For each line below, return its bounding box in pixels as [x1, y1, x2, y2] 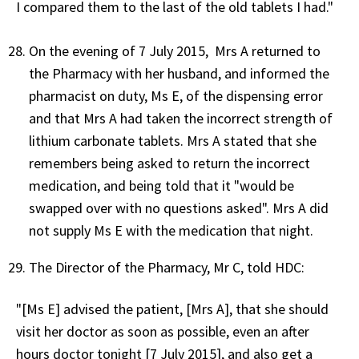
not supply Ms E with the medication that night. [29, 220, 320, 240]
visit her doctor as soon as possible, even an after [16, 321, 309, 341]
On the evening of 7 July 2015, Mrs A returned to [29, 41, 321, 60]
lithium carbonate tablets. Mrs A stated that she [29, 131, 317, 150]
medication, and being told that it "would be [29, 175, 294, 195]
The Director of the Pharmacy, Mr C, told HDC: [29, 257, 305, 276]
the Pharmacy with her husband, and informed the [29, 63, 329, 83]
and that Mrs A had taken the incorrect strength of [29, 108, 333, 127]
